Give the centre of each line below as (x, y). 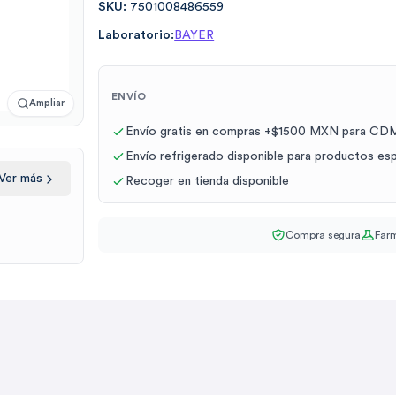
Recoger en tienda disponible (208, 182)
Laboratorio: (137, 36)
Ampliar (47, 103)
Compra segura (323, 236)
